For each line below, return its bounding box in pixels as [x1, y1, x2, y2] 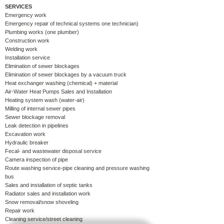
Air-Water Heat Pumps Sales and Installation [5, 88, 112, 94]
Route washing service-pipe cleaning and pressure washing [5, 164, 149, 171]
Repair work [5, 207, 34, 213]
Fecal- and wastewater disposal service [5, 147, 103, 154]
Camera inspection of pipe [5, 156, 68, 162]
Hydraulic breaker [5, 139, 50, 145]
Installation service [5, 54, 50, 60]
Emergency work [5, 11, 46, 18]
